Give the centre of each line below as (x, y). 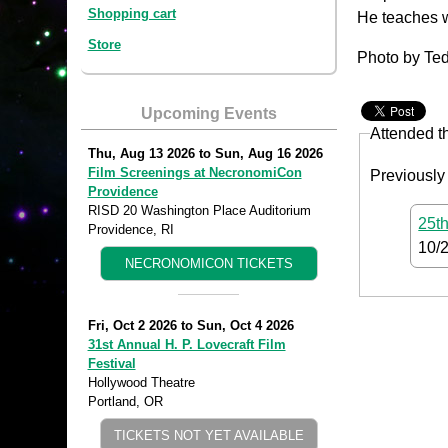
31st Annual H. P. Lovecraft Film (186, 345)
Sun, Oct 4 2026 (245, 326)
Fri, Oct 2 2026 (132, 326)
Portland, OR (125, 402)
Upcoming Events (208, 114)
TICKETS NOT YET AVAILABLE (208, 436)
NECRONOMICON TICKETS (208, 264)
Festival (111, 364)
